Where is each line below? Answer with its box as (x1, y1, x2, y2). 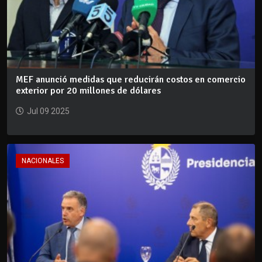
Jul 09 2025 (27, 106, 70, 116)
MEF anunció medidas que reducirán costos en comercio (16, 74, 246, 86)
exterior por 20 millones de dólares (16, 85, 161, 97)
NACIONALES (22, 157, 64, 166)
